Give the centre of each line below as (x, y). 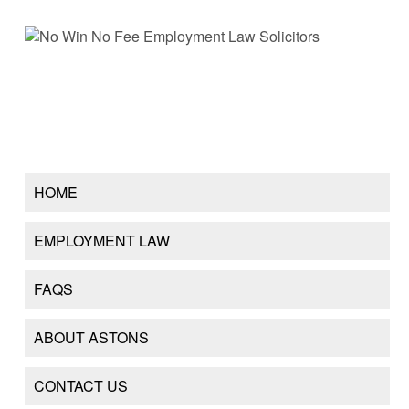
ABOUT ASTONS (91, 337)
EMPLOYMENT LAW (101, 240)
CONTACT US (80, 385)
